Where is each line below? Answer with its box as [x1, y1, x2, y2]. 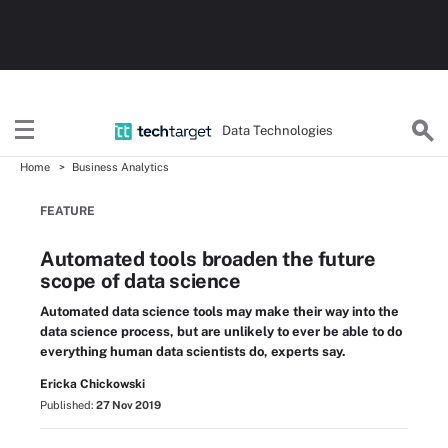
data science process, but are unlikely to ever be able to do [40, 324, 402, 339]
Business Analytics [72, 161, 169, 173]
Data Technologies [222, 122, 334, 138]
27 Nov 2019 [96, 399, 161, 411]
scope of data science [40, 269, 241, 293]
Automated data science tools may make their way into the [40, 304, 399, 319]
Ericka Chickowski [40, 377, 145, 391]
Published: [40, 399, 96, 411]
